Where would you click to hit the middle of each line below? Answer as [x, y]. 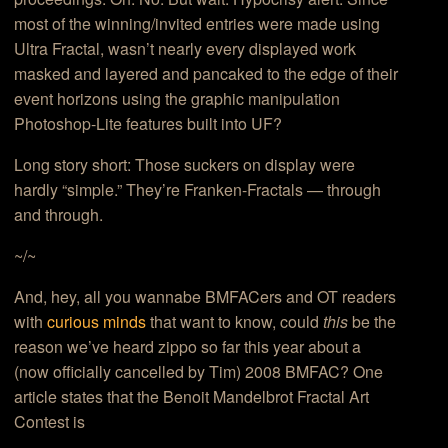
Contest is [50, 422]
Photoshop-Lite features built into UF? [148, 124]
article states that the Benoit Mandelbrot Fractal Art [192, 397]
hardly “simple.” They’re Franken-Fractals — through [198, 190]
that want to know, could [235, 322]
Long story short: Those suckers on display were [185, 165]
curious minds [97, 322]
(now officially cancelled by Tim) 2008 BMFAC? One [199, 372]
